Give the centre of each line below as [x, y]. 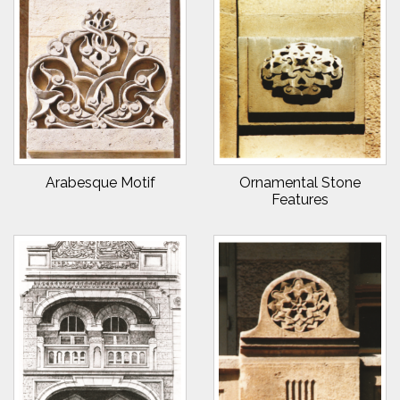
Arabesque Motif [100, 183]
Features [300, 200]
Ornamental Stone [300, 183]
